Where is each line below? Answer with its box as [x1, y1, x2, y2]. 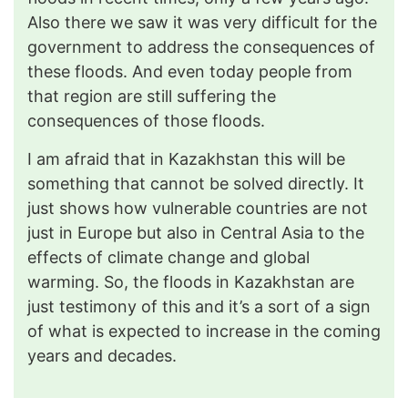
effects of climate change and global [27, 247, 310, 267]
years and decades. [27, 345, 177, 365]
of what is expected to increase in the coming [27, 321, 381, 341]
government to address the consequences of [27, 36, 375, 56]
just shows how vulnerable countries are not [27, 198, 368, 218]
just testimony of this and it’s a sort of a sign [27, 296, 371, 316]
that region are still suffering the [27, 86, 276, 106]
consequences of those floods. [27, 110, 265, 130]
